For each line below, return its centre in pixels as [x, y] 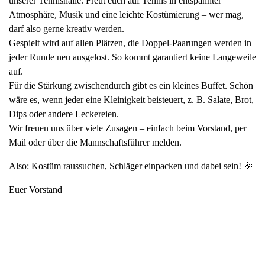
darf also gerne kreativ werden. [67, 29]
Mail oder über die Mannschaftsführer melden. [95, 142]
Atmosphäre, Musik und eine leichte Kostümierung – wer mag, [126, 14]
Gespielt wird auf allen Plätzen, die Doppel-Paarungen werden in [130, 43]
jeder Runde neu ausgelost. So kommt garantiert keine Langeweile [132, 57]
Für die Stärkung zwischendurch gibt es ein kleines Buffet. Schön [131, 85]
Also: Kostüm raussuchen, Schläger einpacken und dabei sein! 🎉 [131, 166]
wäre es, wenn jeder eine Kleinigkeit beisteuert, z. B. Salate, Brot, [131, 100]
